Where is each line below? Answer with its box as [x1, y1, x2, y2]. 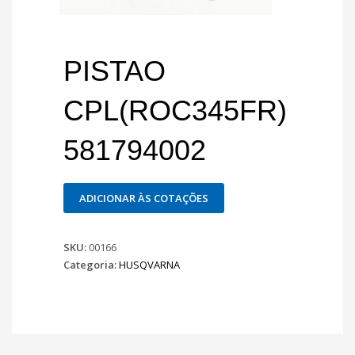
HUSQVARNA [119, 258, 180, 273]
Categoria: [63, 258, 119, 273]
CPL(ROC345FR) [63, 94, 287, 127]
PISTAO [63, 55, 166, 87]
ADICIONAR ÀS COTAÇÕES [79, 191, 208, 206]
